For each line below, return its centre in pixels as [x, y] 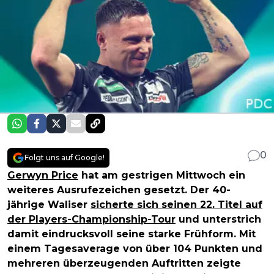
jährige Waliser [49, 205]
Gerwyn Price [43, 176]
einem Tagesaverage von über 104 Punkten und [135, 249]
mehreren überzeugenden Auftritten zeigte [124, 264]
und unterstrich [218, 220]
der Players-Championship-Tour [91, 220]
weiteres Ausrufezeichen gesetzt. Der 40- [119, 190]
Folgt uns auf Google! [65, 158]
